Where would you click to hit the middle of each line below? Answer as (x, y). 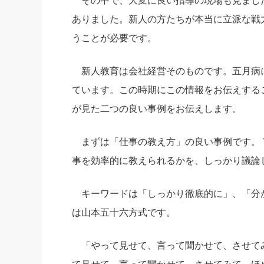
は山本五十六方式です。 (124, 212)
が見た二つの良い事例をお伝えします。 (157, 109)
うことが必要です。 (114, 38)
